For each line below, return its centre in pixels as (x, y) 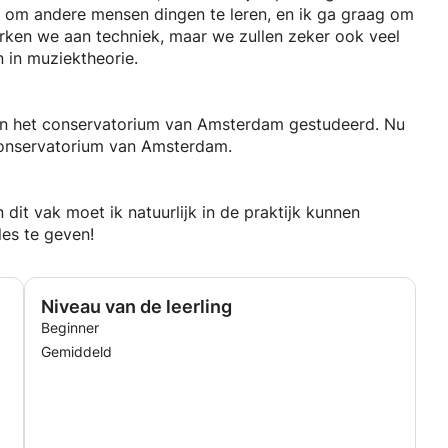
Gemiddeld (76, 351)
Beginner (70, 327)
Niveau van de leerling (136, 306)
